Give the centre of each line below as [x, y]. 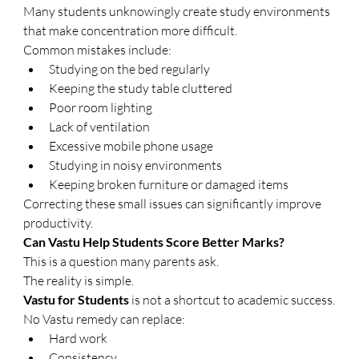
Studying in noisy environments [136, 165]
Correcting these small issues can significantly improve [174, 204]
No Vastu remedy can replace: [105, 319]
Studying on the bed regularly [130, 69]
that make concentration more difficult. [131, 30]
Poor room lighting [101, 107]
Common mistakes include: [98, 50]
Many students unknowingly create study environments [178, 11]
